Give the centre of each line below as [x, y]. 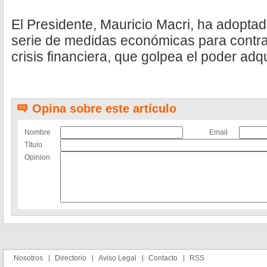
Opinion [37, 157]
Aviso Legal [117, 258]
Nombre [38, 132]
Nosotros [28, 258]
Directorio [71, 258]
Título [33, 145]
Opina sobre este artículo [104, 108]
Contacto [163, 258]
